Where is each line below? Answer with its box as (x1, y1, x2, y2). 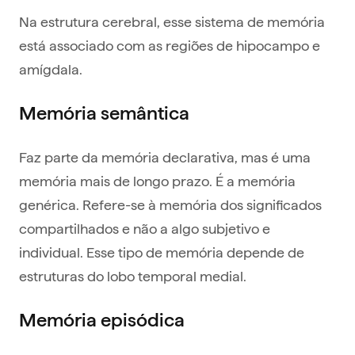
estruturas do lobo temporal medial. (19, 266, 246, 285)
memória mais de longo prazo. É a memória (19, 171, 296, 190)
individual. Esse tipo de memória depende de (19, 242, 304, 261)
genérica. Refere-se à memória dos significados (19, 195, 322, 214)
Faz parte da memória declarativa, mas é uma (19, 147, 311, 166)
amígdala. (19, 59, 82, 78)
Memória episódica (19, 309, 185, 331)
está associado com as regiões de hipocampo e (19, 36, 320, 55)
